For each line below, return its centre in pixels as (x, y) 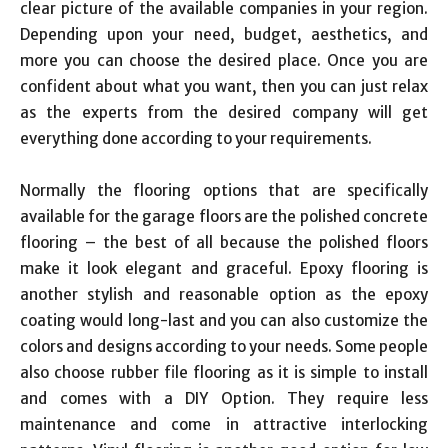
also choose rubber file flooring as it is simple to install (224, 372)
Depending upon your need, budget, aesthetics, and (224, 34)
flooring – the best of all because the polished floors (224, 242)
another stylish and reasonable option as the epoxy (224, 294)
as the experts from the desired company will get (224, 112)
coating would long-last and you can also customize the (224, 320)
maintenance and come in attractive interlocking (224, 424)
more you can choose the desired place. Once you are (224, 60)
